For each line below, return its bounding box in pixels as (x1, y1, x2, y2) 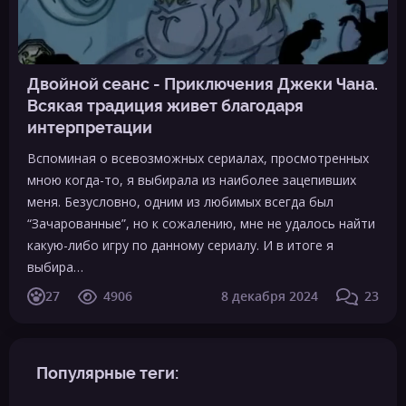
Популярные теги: (36, 363, 179, 382)
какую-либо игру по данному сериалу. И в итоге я (27, 237, 333, 254)
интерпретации (27, 118, 152, 137)
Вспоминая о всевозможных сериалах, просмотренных (27, 150, 369, 167)
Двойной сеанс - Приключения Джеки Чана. (27, 74, 378, 93)
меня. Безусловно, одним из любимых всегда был (27, 193, 333, 210)
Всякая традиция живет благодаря (27, 96, 304, 115)
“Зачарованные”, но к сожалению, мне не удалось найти (27, 215, 375, 232)
